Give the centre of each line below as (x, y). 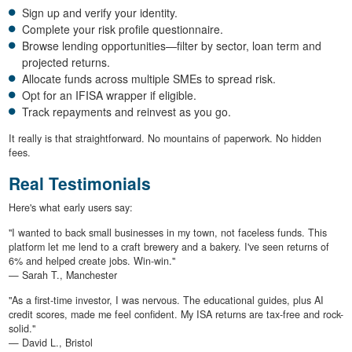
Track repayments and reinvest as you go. (126, 112)
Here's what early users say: (70, 207)
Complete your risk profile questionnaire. (123, 29)
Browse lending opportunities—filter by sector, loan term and (172, 46)
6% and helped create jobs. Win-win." (92, 260)
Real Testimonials (79, 183)
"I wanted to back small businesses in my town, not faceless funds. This (167, 232)
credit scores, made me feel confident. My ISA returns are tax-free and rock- (176, 314)
